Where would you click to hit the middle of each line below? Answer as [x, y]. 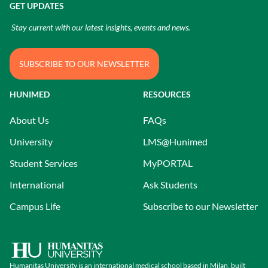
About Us [29, 120]
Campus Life [35, 206]
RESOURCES [167, 94]
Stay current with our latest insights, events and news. [100, 27]
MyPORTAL [168, 163]
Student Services [44, 163]
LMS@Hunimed [175, 141]
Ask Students [170, 185]
